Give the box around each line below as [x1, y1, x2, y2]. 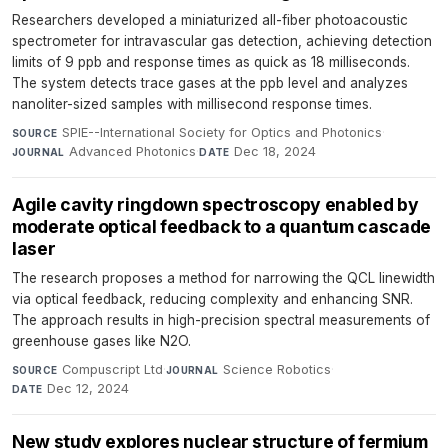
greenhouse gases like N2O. [12, 333, 191, 349]
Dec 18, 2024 [234, 144, 317, 159]
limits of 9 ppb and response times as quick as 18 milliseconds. [12, 54, 410, 70]
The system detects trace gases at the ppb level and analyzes [12, 75, 408, 91]
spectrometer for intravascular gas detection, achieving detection [12, 33, 432, 49]
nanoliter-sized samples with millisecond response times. [12, 96, 372, 112]
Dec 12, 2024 [47, 381, 130, 396]
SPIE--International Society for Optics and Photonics [61, 125, 382, 140]
